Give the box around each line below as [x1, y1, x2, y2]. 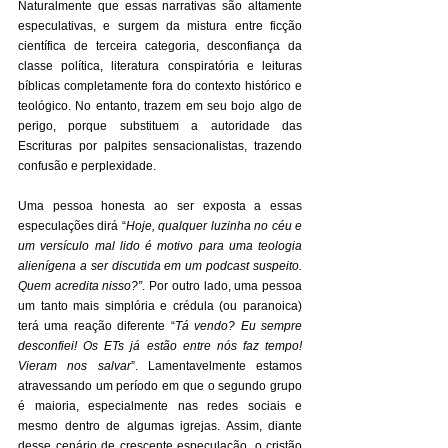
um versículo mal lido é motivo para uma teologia [18, 239, 302, 253]
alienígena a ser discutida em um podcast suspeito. [18, 259, 302, 273]
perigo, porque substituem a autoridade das [18, 119, 302, 133]
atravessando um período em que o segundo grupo [18, 379, 302, 393]
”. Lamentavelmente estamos [130, 359, 302, 373]
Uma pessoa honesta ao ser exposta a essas [18, 199, 302, 213]
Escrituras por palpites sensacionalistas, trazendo [18, 139, 302, 153]
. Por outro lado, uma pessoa [142, 279, 303, 293]
